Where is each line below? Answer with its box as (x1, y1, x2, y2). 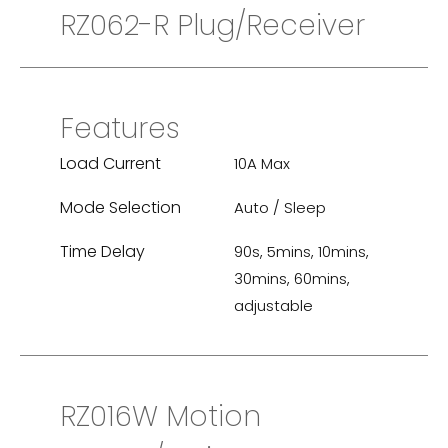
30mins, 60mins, (234, 268, 350, 290)
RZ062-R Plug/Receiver (60, 6, 365, 46)
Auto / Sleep (234, 197, 326, 219)
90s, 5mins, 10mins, (234, 241, 369, 263)
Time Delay (60, 240, 145, 264)
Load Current (60, 152, 161, 176)
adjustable (234, 295, 313, 317)
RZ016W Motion (60, 397, 261, 437)
